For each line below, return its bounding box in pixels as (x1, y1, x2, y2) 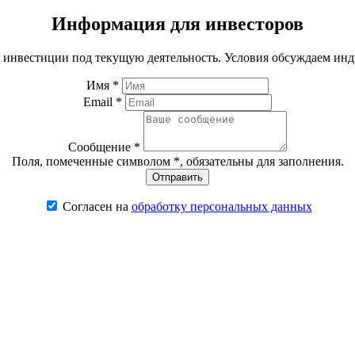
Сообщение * (68, 139, 140, 154)
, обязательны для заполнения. (179, 154, 344, 168)
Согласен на (62, 199, 132, 213)
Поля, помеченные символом (11, 154, 174, 168)
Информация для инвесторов (52, 13, 303, 34)
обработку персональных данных (131, 199, 312, 213)
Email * (83, 94, 122, 109)
